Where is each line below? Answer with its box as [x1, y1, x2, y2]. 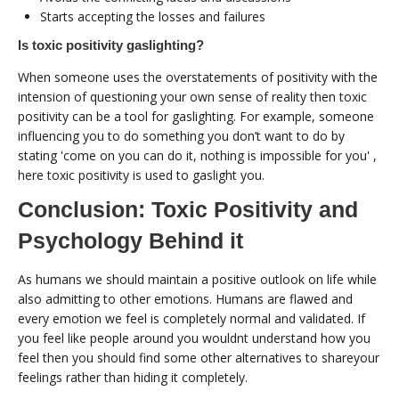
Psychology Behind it [18, 227, 243, 253]
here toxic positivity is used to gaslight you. [18, 166, 265, 183]
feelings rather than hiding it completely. [18, 368, 248, 386]
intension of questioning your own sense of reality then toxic [18, 87, 367, 105]
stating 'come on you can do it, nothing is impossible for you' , [18, 146, 377, 164]
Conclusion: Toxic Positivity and [18, 196, 358, 222]
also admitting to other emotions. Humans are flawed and [18, 289, 353, 307]
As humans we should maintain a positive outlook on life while [18, 270, 377, 288]
